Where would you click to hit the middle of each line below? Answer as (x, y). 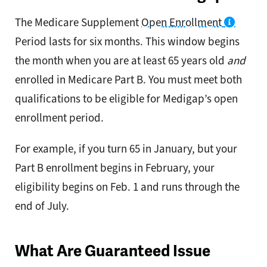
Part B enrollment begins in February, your (115, 168)
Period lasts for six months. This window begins (127, 42)
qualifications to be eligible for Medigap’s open (126, 99)
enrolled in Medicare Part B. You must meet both (128, 80)
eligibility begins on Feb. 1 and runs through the (127, 187)
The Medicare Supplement (78, 23)
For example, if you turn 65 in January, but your (126, 149)
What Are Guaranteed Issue (113, 252)
